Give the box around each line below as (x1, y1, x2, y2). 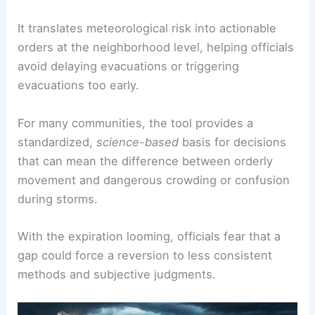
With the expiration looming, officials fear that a (18, 229, 281, 243)
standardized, (18, 134, 97, 149)
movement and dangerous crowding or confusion (18, 172, 290, 187)
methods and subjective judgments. (18, 266, 217, 281)
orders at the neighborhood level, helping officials (18, 40, 295, 55)
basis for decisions (179, 134, 287, 149)
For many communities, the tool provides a (18, 115, 254, 130)
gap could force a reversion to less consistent (18, 247, 273, 262)
